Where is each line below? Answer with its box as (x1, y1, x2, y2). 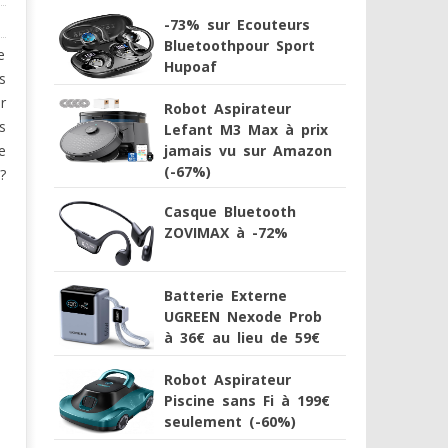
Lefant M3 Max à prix (163, 120, 328, 139)
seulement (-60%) (163, 412, 296, 431)
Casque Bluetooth (163, 202, 296, 221)
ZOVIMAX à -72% (163, 223, 288, 242)
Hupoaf (163, 57, 217, 76)
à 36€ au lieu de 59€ (163, 328, 320, 347)
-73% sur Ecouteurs (163, 15, 310, 34)
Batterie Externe (163, 286, 287, 305)
